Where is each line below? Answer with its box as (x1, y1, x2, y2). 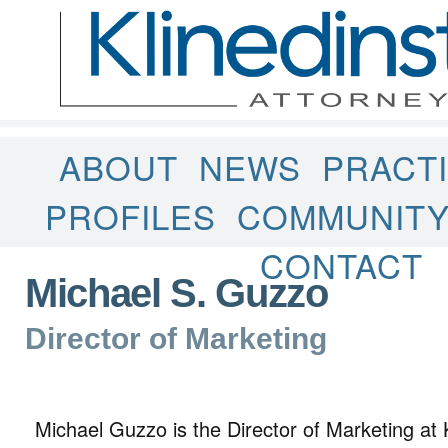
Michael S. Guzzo (25, 271, 328, 315)
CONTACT (260, 241, 423, 288)
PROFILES (45, 192, 217, 239)
